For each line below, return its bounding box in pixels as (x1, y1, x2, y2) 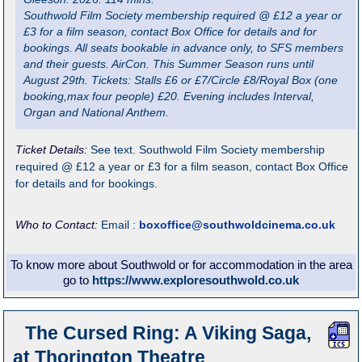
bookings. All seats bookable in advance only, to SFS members (23, 42, 344, 55)
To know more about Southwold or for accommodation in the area (10, 258, 352, 272)
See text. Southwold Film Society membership (90, 143, 326, 157)
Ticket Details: (15, 143, 91, 157)
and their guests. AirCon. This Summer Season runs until (23, 58, 314, 71)
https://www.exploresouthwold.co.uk (92, 273, 299, 288)
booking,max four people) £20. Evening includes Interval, (23, 90, 315, 103)
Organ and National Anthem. (23, 107, 170, 120)
